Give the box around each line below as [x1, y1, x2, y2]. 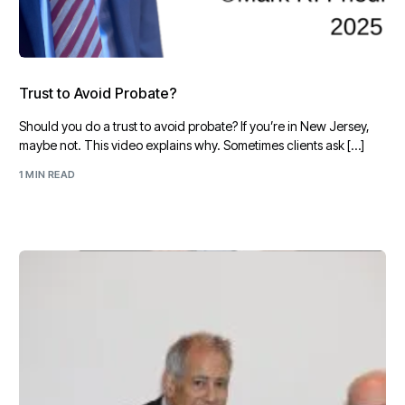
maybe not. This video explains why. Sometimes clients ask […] [19, 137, 365, 154]
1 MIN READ [19, 167, 76, 181]
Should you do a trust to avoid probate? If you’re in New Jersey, [19, 118, 371, 135]
